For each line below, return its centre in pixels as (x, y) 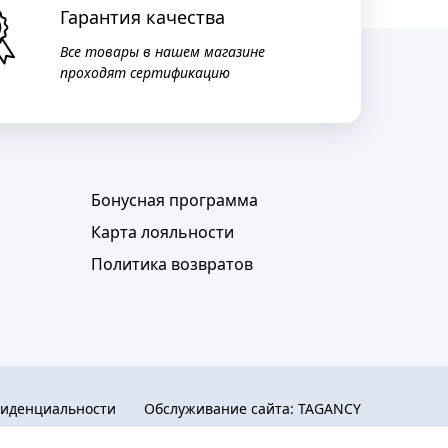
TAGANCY (329, 408)
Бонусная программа (174, 200)
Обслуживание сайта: (221, 408)
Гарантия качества (143, 17)
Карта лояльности (162, 232)
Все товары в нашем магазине (163, 51)
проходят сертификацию (145, 72)
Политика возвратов (172, 264)
